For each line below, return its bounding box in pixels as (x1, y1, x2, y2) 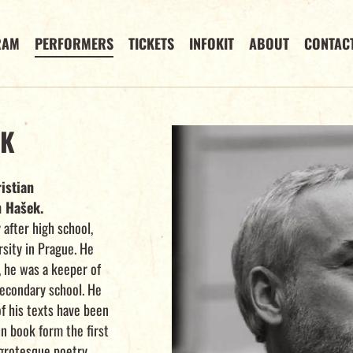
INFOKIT (189, 33, 235, 54)
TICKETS (128, 33, 175, 54)
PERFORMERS (35, 33, 114, 54)
